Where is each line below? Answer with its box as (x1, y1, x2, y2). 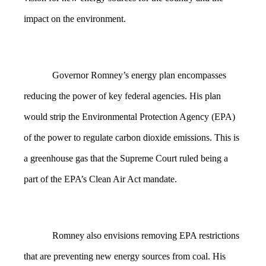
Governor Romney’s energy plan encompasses (52, 70, 226, 81)
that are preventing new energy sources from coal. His (24, 251, 226, 262)
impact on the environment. (24, 14, 126, 24)
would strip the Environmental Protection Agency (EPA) (24, 112, 235, 122)
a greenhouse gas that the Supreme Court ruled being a (24, 153, 228, 164)
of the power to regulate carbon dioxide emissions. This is (24, 132, 239, 143)
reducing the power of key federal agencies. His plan (24, 91, 221, 102)
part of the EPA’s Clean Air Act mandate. (24, 174, 177, 185)
